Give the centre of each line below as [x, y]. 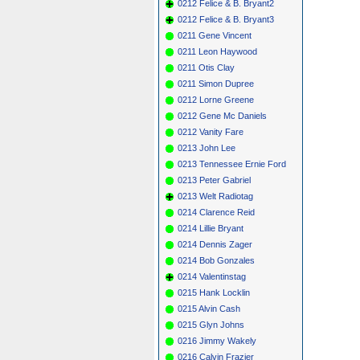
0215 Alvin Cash [209, 308]
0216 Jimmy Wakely [217, 340]
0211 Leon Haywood [217, 51]
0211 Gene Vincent [215, 35]
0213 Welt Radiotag [215, 196]
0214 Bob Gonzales [216, 260]
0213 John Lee [207, 147]
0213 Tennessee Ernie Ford [232, 164]
